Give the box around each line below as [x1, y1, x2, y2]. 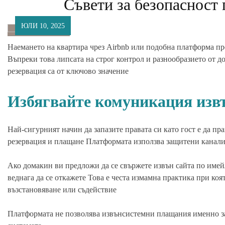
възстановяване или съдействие [8, 185, 117, 194]
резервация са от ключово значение [8, 67, 129, 76]
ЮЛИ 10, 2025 [21, 22, 65, 30]
